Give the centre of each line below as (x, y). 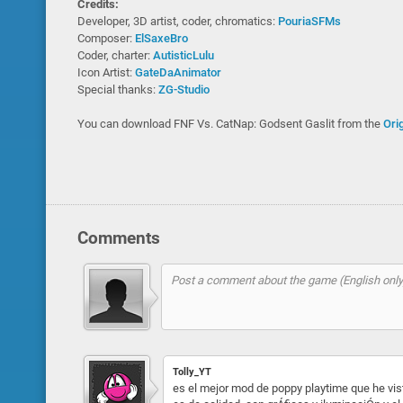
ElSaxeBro (161, 38)
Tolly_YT (192, 372)
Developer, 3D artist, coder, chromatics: (177, 21)
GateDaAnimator (178, 72)
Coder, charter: (115, 55)
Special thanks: (117, 90)
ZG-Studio (184, 90)
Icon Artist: (106, 72)
